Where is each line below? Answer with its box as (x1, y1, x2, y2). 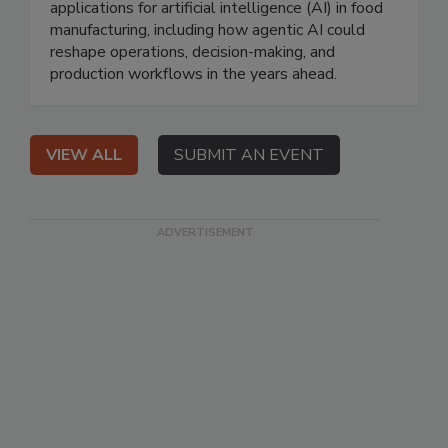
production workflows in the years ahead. (50, 62, 337, 85)
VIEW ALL (46, 143, 122, 166)
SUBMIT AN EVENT (174, 143, 324, 166)
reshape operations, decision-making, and (50, 40, 335, 63)
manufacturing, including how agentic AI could (50, 18, 365, 41)
